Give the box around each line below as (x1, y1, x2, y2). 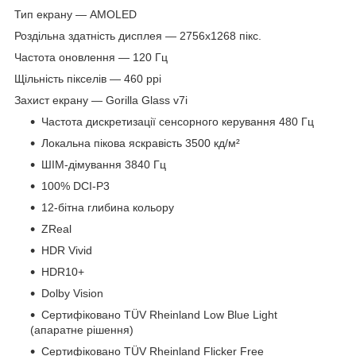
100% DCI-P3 (41, 180, 110, 193)
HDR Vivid (41, 244, 92, 257)
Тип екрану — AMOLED (14, 8, 137, 21)
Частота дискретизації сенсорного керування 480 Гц (41, 115, 314, 129)
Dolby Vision (41, 287, 103, 300)
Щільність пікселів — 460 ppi (14, 72, 161, 86)
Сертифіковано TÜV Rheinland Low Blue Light (41, 308, 277, 322)
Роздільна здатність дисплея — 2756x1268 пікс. (14, 29, 261, 43)
